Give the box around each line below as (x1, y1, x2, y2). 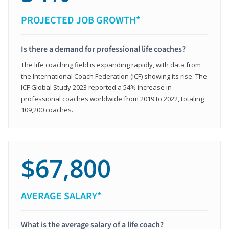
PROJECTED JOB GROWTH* (21, 13, 141, 28)
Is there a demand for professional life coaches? (21, 43, 186, 55)
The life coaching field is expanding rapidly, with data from (21, 60, 201, 70)
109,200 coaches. (21, 105, 73, 114)
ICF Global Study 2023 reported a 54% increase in (21, 83, 172, 92)
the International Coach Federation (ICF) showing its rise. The (21, 72, 207, 81)
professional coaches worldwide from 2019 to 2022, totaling (21, 94, 204, 103)
